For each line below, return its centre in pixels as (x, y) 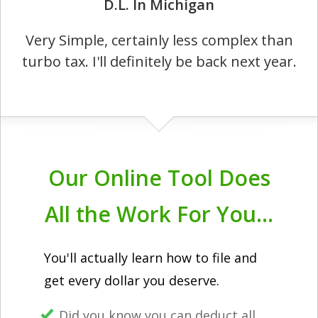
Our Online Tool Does (159, 178)
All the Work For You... (159, 214)
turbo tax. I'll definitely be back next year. (159, 61)
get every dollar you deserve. (132, 280)
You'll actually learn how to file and (150, 258)
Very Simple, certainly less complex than (159, 40)
